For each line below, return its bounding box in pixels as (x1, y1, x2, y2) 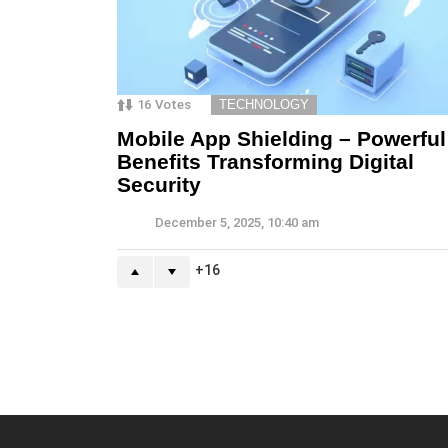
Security (117, 173, 201, 197)
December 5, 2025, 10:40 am (155, 215, 319, 231)
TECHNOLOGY (219, 97, 309, 113)
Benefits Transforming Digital (117, 150, 414, 174)
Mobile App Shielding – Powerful (117, 127, 446, 151)
